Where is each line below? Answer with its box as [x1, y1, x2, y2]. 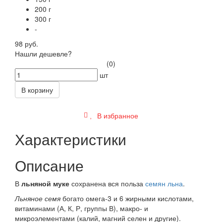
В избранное [95, 110, 138, 120]
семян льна [145, 178, 183, 188]
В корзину [21, 84, 53, 95]
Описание [15, 154, 84, 176]
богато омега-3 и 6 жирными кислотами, [60, 193, 194, 203]
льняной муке [21, 178, 69, 188]
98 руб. [15, 38, 38, 49]
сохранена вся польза [69, 178, 145, 188]
